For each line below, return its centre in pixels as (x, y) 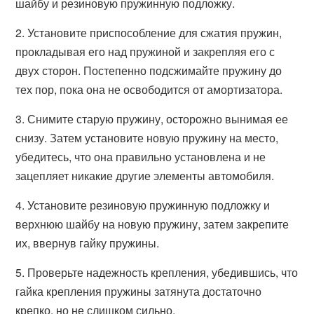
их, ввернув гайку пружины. (88, 243)
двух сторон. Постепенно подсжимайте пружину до (149, 70)
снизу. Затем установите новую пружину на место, (147, 138)
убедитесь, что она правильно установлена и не (141, 157)
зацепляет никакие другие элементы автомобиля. (145, 176)
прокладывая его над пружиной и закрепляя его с (145, 52)
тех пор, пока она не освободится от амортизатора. (149, 89)
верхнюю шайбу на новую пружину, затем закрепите (152, 224)
